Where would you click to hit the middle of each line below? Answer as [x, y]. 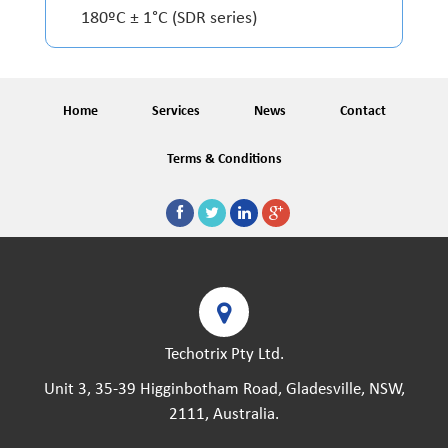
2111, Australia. [224, 415]
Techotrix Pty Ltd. [224, 355]
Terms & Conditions [224, 160]
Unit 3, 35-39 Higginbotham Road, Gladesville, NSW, [224, 390]
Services [175, 112]
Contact [362, 112]
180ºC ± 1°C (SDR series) [169, 19]
